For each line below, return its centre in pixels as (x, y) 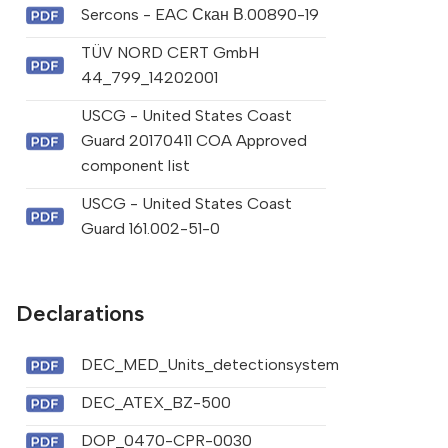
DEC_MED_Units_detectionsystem (209, 365)
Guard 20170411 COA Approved (193, 141)
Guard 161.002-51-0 (150, 229)
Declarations (80, 314)
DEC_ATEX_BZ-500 (155, 403)
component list (135, 166)
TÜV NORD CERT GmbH (169, 53)
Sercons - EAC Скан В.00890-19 (199, 15)
